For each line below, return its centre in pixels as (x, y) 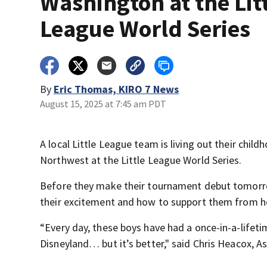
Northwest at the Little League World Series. (141, 160)
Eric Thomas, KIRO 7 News (117, 89)
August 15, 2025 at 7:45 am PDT (103, 104)
